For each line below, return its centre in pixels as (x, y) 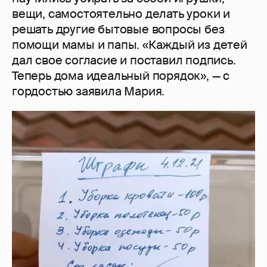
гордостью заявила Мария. (89, 91)
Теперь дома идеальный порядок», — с (121, 76)
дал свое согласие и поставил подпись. (124, 60)
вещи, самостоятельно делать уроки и (121, 14)
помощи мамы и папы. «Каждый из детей (130, 45)
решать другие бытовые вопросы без (118, 30)
